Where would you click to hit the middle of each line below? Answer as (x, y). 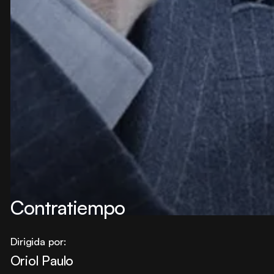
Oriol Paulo (42, 261)
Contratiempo (68, 207)
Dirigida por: (38, 242)
